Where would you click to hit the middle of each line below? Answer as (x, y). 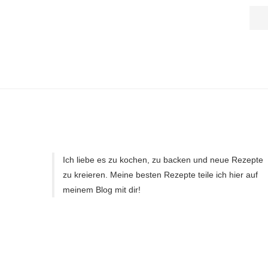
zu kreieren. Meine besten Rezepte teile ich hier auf (160, 175)
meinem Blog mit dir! (101, 190)
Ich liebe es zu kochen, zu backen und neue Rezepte (163, 160)
